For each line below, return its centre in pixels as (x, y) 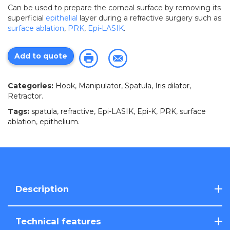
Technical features (58, 221)
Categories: (31, 86)
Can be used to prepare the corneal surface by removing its (114, 8)
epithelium (59, 122)
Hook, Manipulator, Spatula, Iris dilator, (123, 86)
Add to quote (41, 56)
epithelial (62, 18)
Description (42, 189)
